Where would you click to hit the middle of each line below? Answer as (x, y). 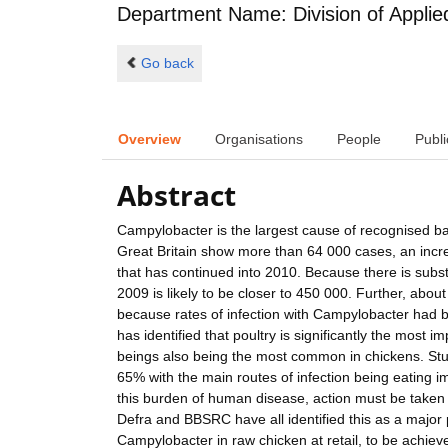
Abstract (176, 195)
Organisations (259, 138)
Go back (167, 62)
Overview (149, 138)
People (359, 138)
